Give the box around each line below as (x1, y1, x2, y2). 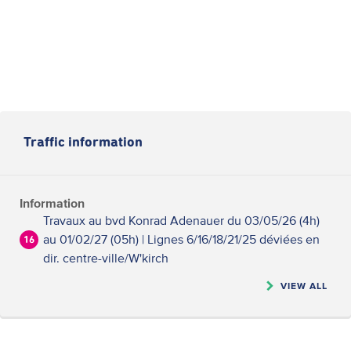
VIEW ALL (280, 280, 327, 291)
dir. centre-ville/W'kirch (43, 251, 168, 265)
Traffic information (24, 136, 143, 150)
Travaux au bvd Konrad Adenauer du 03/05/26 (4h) (43, 213, 320, 227)
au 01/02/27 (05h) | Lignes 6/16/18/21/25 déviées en (43, 232, 320, 246)
